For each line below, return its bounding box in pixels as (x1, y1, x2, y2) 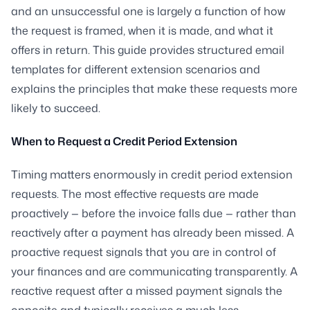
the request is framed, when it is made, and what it (11, 22, 273, 38)
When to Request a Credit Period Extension (11, 133, 237, 149)
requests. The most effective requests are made (11, 185, 259, 201)
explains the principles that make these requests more (11, 80, 298, 96)
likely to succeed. (11, 100, 100, 116)
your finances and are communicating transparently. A (11, 263, 298, 279)
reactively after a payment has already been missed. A (11, 224, 294, 240)
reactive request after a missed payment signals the (11, 282, 282, 298)
